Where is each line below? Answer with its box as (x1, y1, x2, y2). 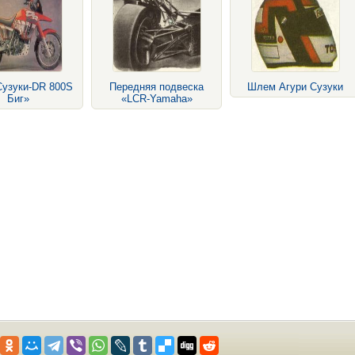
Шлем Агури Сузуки (247, 81, 343, 93)
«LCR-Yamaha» (120, 93, 193, 105)
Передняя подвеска (109, 81, 204, 93)
